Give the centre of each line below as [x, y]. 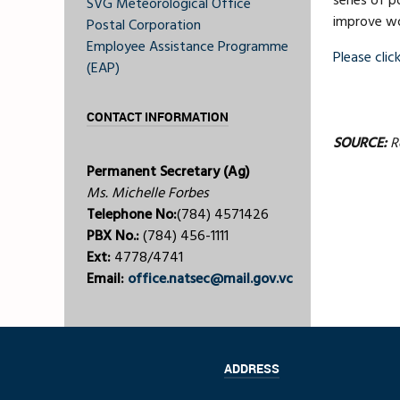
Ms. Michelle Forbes [148, 193]
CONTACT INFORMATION [158, 117]
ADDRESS [252, 368]
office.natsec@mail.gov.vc [210, 279]
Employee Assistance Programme [187, 47]
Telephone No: [132, 215]
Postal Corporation [144, 25]
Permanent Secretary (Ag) [168, 172]
